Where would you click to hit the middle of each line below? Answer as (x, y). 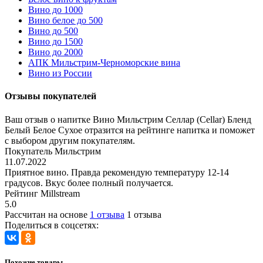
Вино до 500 (53, 31)
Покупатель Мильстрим (53, 151)
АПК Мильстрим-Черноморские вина (104, 63)
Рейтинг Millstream (42, 193)
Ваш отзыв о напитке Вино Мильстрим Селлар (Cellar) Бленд (128, 119)
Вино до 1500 (55, 42)
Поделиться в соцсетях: (52, 225)
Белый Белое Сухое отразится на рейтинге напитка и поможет (130, 130)
